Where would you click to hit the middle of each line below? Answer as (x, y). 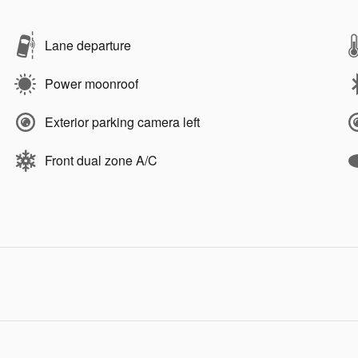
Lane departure (88, 46)
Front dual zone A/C (101, 161)
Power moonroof (91, 84)
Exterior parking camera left (122, 122)
